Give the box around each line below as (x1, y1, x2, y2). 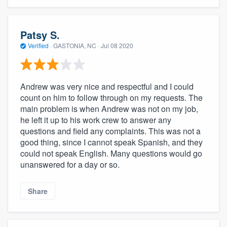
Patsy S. (20, 27, 60, 43)
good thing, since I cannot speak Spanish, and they (20, 136, 203, 148)
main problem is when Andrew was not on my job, (20, 102, 198, 115)
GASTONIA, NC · (52, 41, 101, 50)
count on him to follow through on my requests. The (20, 91, 203, 103)
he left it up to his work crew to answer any (20, 113, 171, 126)
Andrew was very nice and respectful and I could (20, 80, 194, 92)
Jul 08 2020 (101, 41, 133, 50)
